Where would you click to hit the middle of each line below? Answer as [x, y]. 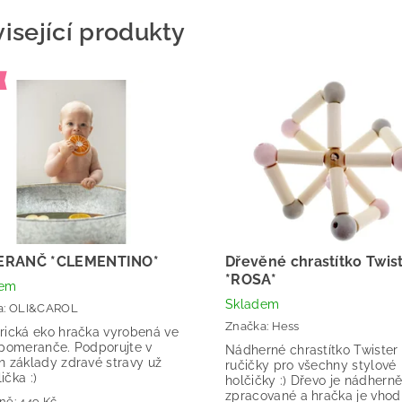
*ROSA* [250, 279]
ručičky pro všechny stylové [310, 365]
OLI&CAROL [43, 308]
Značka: [248, 326]
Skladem [252, 304]
